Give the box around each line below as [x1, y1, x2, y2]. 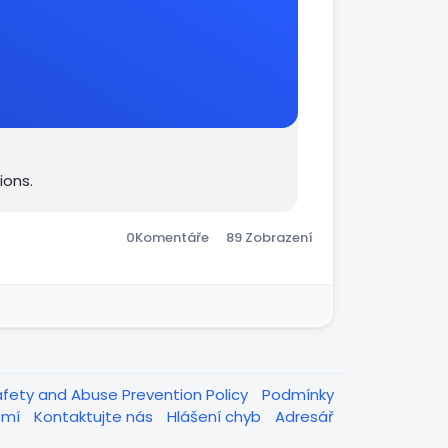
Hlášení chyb [167, 406, 265, 427]
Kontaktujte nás [34, 406, 157, 427]
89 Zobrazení [226, 228, 313, 247]
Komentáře [134, 228, 209, 247]
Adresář [275, 406, 334, 427]
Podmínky [262, 384, 334, 405]
